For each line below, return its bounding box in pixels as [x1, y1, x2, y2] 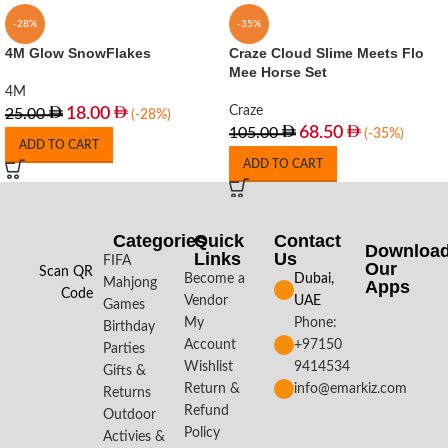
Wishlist [183, 360, 233, 374]
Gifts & [103, 364, 147, 378]
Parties [103, 342, 146, 356]
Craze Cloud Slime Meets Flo [229, 45, 424, 61]
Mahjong [103, 276, 158, 290]
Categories [113, 231, 207, 251]
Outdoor [103, 408, 157, 422]
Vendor [183, 294, 228, 308]
